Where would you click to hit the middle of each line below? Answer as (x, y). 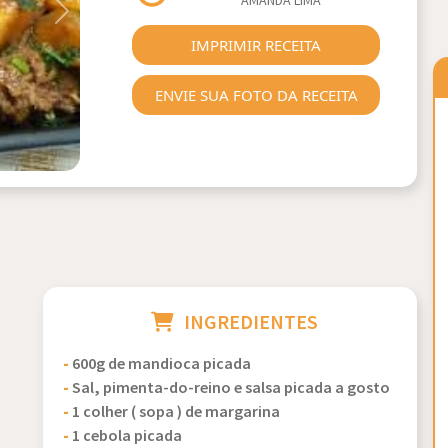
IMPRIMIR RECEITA (256, 45)
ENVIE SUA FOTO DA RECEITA (256, 95)
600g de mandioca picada (162, 364)
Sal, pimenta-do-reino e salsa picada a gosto (231, 388)
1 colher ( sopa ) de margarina (176, 412)
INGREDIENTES (251, 323)
